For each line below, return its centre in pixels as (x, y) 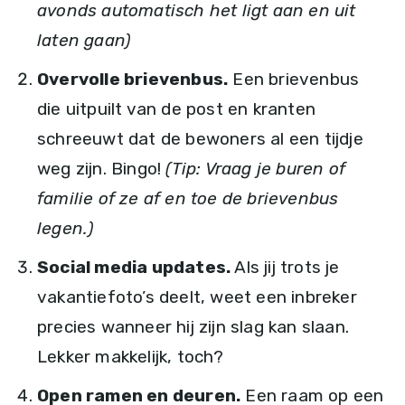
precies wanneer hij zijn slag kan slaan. (193, 327)
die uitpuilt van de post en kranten (176, 109)
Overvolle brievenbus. (133, 80)
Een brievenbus (294, 80)
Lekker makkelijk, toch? (131, 357)
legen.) (66, 229)
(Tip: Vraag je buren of (256, 169)
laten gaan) (84, 41)
